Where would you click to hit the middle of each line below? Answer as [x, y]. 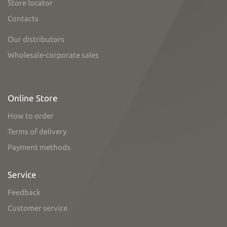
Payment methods [39, 147]
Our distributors [36, 39]
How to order [31, 116]
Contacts [23, 18]
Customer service [37, 208]
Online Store [33, 98]
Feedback [24, 192]
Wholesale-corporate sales [53, 55]
